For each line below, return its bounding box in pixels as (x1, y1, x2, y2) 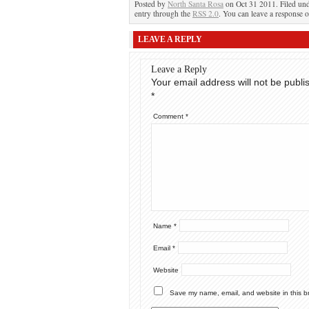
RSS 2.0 (192, 8, 219, 19)
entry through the (134, 8, 192, 19)
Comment (153, 112, 186, 120)
